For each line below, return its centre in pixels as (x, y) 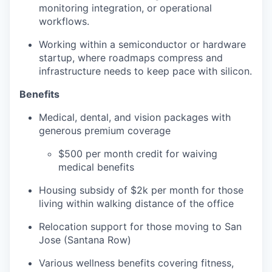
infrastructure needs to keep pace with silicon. (145, 71)
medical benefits (96, 167)
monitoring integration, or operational (125, 8)
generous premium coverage (105, 131)
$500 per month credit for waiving (138, 154)
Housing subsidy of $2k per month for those (141, 190)
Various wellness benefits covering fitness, (136, 263)
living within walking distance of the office (136, 203)
